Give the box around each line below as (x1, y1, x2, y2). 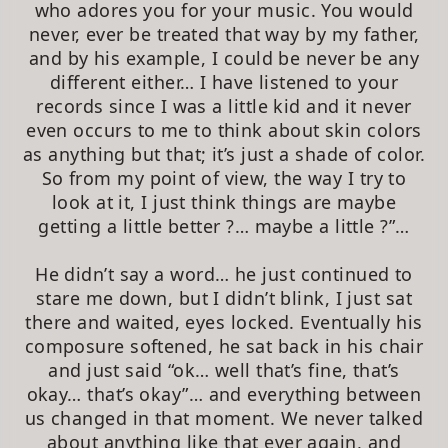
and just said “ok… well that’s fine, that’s (48, 357, 400, 382)
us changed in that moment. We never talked (24, 405, 424, 430)
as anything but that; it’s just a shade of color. (23, 141, 425, 166)
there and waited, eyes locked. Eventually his (25, 309, 423, 334)
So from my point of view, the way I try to (41, 165, 407, 190)
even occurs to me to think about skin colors (26, 117, 422, 142)
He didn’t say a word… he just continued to (35, 261, 413, 286)
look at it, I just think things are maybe (51, 189, 397, 214)
